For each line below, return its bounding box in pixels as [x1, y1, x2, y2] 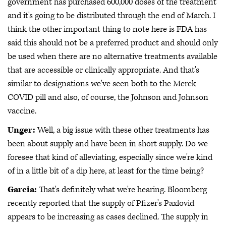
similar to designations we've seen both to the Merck [8, 78, 196, 89]
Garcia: [8, 184, 37, 195]
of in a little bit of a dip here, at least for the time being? [8, 165, 204, 177]
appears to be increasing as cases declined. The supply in [8, 211, 208, 222]
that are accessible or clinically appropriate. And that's [8, 65, 199, 76]
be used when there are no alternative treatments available [8, 51, 217, 62]
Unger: [8, 124, 35, 136]
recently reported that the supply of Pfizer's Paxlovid [8, 198, 194, 209]
